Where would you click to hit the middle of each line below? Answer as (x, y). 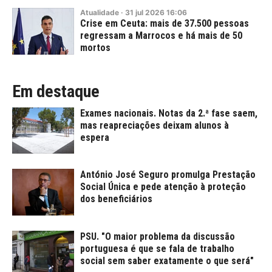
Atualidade (100, 13)
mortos (95, 48)
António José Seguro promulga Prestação (168, 175)
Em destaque (56, 91)
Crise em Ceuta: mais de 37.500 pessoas (165, 24)
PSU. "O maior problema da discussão (158, 236)
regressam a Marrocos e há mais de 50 (161, 36)
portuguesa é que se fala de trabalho (157, 248)
